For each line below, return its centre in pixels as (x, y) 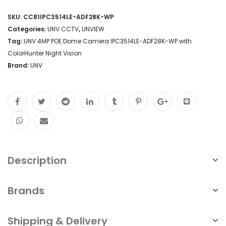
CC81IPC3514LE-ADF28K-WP (69, 17)
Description (37, 160)
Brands (26, 190)
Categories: (27, 29)
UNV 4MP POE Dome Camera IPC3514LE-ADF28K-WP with (108, 41)
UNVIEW (93, 29)
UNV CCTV (63, 29)
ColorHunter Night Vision (45, 53)
